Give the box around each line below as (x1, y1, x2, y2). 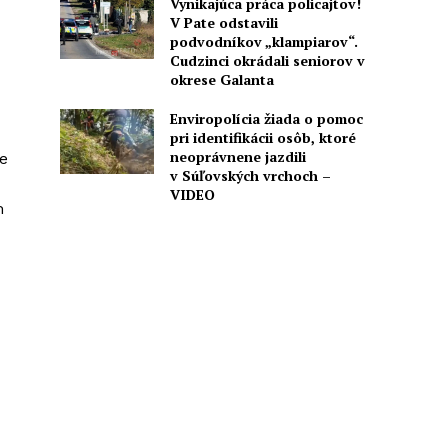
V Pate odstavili (169, 12, 278, 32)
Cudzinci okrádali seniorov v (169, 50, 365, 70)
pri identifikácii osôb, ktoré (169, 127, 356, 147)
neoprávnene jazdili (169, 146, 306, 166)
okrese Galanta (169, 69, 274, 89)
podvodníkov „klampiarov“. (169, 31, 358, 51)
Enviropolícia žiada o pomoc (169, 108, 363, 128)
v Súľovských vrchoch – (169, 165, 331, 185)
